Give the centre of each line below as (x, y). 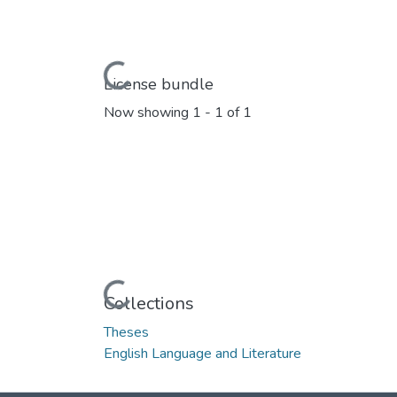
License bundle (159, 84)
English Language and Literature (202, 353)
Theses (126, 332)
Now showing (148, 113)
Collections (149, 303)
